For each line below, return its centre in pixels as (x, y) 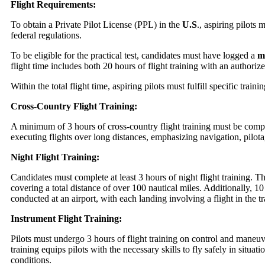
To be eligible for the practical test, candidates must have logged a (133, 56)
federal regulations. (46, 35)
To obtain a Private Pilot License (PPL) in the (96, 25)
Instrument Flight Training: (66, 219)
